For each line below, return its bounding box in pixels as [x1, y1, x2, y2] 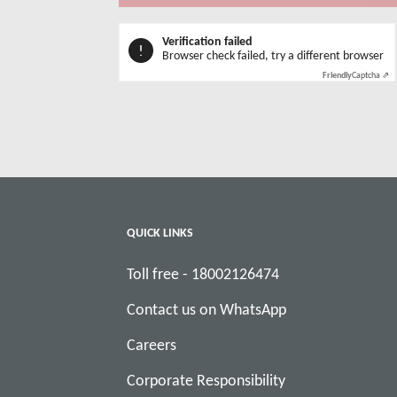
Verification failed [162, 34, 253, 49]
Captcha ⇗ [352, 69, 390, 81]
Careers [127, 335, 177, 354]
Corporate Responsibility [127, 370, 286, 390]
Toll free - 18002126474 [127, 264, 280, 284]
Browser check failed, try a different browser [162, 48, 385, 63]
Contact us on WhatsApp [127, 300, 287, 319]
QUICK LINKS [127, 224, 194, 240]
